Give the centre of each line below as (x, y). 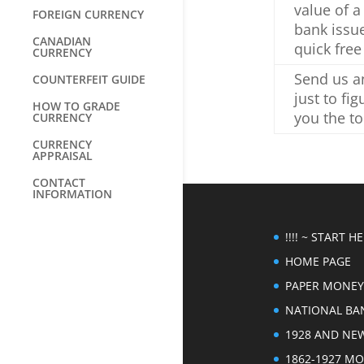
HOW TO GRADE (76, 106)
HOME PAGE (318, 261)
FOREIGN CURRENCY (88, 14)
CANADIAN (62, 41)
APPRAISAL (63, 156)
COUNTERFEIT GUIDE (89, 79)
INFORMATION (72, 194)
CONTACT (59, 182)
